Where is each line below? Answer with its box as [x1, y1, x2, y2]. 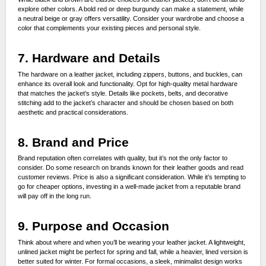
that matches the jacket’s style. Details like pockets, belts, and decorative [17, 89, 228, 97]
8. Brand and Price [17, 135, 129, 149]
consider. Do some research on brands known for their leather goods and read [17, 164, 243, 172]
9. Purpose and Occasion [17, 219, 169, 233]
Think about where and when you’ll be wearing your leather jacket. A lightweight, [17, 238, 245, 246]
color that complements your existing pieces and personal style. [17, 24, 201, 32]
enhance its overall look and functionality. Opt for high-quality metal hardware [17, 80, 237, 87]
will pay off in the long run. [17, 192, 91, 200]
